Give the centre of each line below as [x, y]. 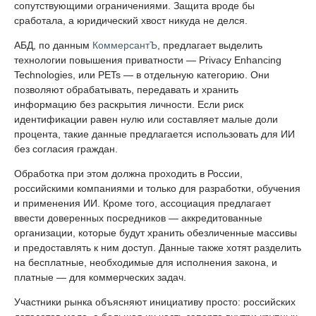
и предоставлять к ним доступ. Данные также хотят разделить [158, 248]
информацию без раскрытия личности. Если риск [129, 105]
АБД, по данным [53, 45]
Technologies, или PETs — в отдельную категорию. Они [142, 75]
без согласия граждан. [66, 149]
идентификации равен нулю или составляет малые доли [146, 120]
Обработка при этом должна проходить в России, [128, 174]
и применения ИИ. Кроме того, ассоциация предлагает [142, 203]
